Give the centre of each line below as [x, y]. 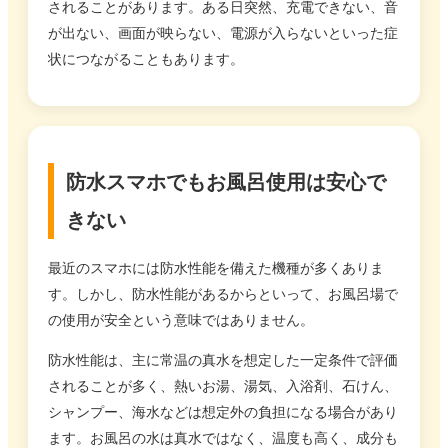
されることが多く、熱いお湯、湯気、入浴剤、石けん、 [223, 386]
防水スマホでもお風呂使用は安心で [226, 181]
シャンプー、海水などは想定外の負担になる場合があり [223, 412]
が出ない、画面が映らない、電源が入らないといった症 [223, 33]
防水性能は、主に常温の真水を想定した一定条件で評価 [223, 360]
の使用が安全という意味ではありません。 [181, 320]
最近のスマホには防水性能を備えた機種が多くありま [216, 268]
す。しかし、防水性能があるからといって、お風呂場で [223, 294]
